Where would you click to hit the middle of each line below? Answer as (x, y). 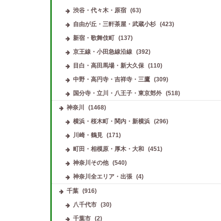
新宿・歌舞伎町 (93, 38)
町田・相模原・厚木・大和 (108, 149)
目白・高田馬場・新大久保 (108, 65)
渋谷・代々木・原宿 (99, 10)
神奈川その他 (91, 163)
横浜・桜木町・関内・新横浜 (111, 121)
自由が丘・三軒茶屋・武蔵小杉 (114, 24)
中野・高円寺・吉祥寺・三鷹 (111, 79)
